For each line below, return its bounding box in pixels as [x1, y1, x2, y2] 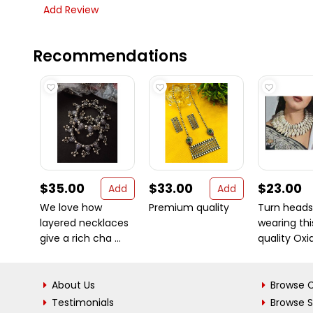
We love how [40, 201, 102, 214]
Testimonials [52, 296, 114, 310]
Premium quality [149, 201, 229, 214]
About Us [52, 278, 95, 292]
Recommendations [33, 45, 187, 67]
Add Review [43, 3, 99, 17]
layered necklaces [40, 216, 129, 230]
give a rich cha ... [40, 231, 121, 245]
